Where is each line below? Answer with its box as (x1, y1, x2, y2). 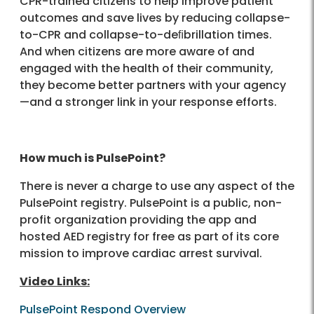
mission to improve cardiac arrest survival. (20, 245, 262, 261)
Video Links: (20, 273, 90, 289)
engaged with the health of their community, (20, 60, 273, 76)
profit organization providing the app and (20, 211, 257, 228)
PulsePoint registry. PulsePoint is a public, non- (20, 194, 282, 211)
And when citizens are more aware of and (20, 43, 254, 60)
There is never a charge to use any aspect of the (20, 177, 294, 194)
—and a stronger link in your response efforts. (20, 93, 277, 110)
